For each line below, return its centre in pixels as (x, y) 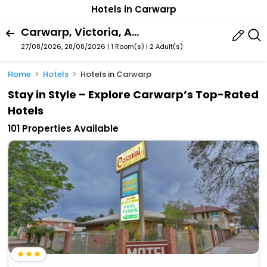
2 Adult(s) (166, 46)
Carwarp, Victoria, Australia (135, 32)
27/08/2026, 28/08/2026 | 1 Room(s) (83, 46)
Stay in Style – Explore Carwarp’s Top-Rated (133, 95)
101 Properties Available (63, 129)
